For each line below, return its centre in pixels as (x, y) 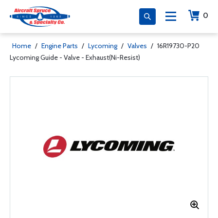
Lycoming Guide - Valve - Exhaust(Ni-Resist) (75, 57)
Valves (137, 46)
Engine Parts (60, 46)
